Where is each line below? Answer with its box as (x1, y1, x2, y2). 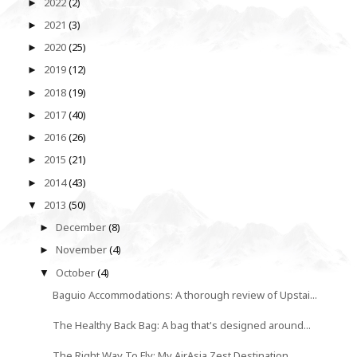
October (56, 265, 98, 280)
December (56, 220, 109, 235)
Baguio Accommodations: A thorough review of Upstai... (53, 287, 318, 302)
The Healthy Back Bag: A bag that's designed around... (53, 317, 312, 332)
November (56, 242, 110, 257)
